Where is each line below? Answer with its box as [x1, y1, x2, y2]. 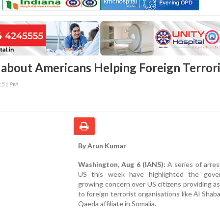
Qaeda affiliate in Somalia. [78, 199, 156, 208]
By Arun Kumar [78, 141, 126, 150]
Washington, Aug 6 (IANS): [78, 160, 165, 168]
